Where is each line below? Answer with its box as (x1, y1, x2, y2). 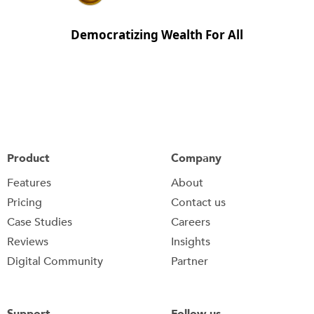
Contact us (171, 194, 226, 210)
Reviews (7, 233, 48, 250)
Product (7, 150, 50, 166)
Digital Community (7, 253, 103, 269)
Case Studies (7, 214, 72, 230)
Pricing (7, 194, 42, 210)
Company (171, 150, 221, 166)
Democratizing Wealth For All (71, 26, 243, 43)
